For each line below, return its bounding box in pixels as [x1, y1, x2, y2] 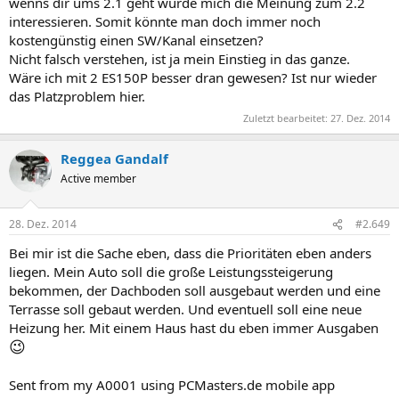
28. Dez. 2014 [9, 216, 77, 232]
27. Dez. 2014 [330, 110, 390, 125]
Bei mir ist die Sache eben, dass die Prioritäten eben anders [9, 244, 371, 262]
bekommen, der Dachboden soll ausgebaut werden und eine [9, 281, 380, 299]
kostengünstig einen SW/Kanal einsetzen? [9, 31, 264, 49]
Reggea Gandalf [61, 149, 168, 167]
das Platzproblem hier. [9, 87, 145, 105]
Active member [61, 170, 136, 186]
